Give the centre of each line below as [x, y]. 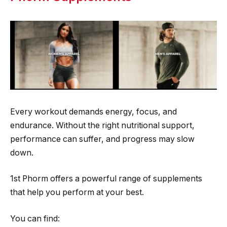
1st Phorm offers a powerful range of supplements [106, 179]
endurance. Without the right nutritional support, [102, 125]
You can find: [35, 218]
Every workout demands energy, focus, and [93, 111]
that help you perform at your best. [77, 193]
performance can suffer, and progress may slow [102, 139]
